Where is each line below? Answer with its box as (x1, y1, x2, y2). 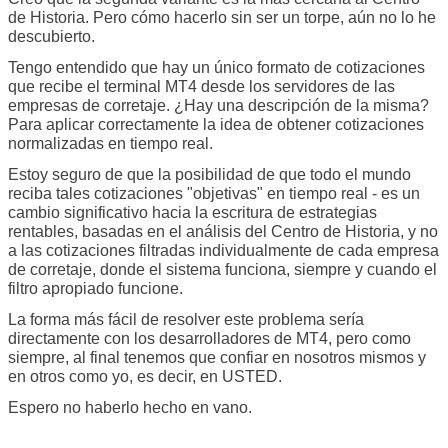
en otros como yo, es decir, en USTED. (8, 368, 282, 385)
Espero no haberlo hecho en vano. (8, 399, 252, 416)
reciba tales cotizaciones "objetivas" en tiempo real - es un (8, 185, 420, 202)
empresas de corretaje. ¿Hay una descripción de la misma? (8, 97, 429, 114)
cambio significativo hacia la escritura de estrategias (8, 204, 377, 221)
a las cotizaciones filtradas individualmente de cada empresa (8, 242, 439, 259)
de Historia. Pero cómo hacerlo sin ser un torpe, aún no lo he (8, 9, 436, 26)
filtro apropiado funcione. (8, 280, 183, 297)
